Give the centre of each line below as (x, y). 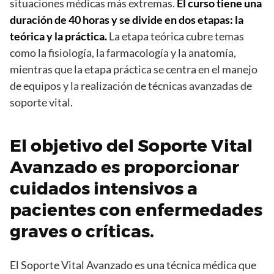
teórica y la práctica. (58, 36)
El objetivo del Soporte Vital (131, 146)
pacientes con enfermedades (136, 210)
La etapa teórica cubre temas (176, 36)
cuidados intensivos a (104, 189)
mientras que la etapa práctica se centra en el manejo (134, 69)
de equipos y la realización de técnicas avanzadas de (131, 86)
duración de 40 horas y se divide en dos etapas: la (127, 20)
